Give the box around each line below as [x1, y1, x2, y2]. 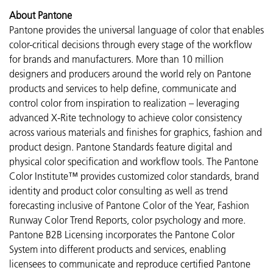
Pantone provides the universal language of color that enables [9, 23, 264, 36]
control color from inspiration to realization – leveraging [9, 96, 239, 109]
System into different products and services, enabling [9, 243, 226, 255]
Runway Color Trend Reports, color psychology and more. [9, 213, 246, 226]
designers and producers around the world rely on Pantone [9, 67, 251, 80]
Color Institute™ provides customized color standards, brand [9, 169, 259, 182]
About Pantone [9, 9, 72, 21]
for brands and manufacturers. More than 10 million [9, 52, 224, 65]
